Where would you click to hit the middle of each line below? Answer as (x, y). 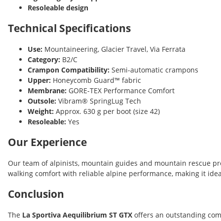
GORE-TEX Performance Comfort (121, 90)
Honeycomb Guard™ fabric (96, 80)
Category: (44, 59)
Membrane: (47, 90)
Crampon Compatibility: (69, 70)
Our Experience (47, 142)
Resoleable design (58, 7)
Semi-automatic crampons (154, 70)
